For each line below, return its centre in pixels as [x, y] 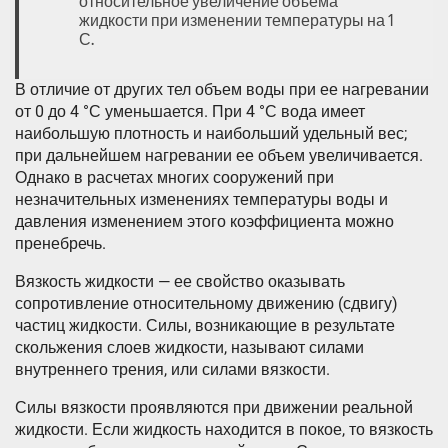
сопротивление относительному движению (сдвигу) [206, 304]
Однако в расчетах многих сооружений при [174, 178]
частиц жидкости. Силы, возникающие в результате [205, 326]
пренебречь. [60, 244]
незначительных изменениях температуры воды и [201, 200]
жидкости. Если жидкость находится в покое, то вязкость [224, 430]
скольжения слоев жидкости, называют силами [189, 348]
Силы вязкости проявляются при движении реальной [214, 408]
